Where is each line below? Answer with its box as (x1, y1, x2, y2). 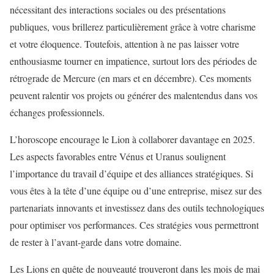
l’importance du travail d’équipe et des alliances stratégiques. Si (10, 167, 253, 180)
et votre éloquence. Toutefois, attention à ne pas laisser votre (10, 37, 239, 51)
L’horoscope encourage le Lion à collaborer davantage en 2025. (10, 133, 255, 146)
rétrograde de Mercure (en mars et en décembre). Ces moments (10, 72, 251, 85)
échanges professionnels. (10, 106, 105, 119)
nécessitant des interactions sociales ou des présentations (10, 3, 226, 17)
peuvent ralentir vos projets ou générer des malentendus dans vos (10, 89, 257, 102)
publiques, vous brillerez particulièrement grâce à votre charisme (10, 20, 256, 34)
